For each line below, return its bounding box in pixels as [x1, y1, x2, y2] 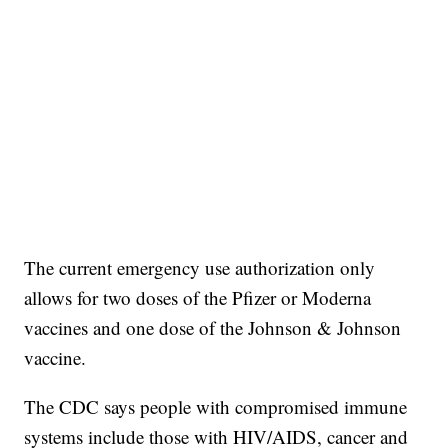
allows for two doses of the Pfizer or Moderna [24, 285, 372, 311]
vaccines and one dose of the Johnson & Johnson [24, 315, 402, 341]
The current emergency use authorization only [24, 255, 376, 281]
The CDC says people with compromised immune [24, 394, 408, 420]
